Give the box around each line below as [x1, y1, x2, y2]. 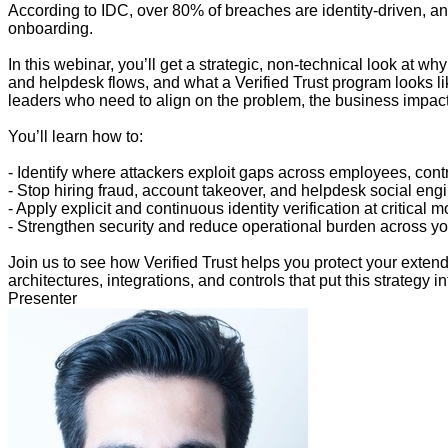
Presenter [8, 289, 77, 307]
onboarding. [8, 19, 93, 37]
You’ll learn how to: [8, 127, 143, 145]
